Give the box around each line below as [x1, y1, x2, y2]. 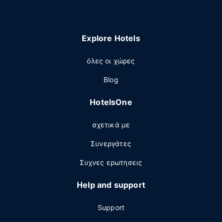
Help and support [77, 180, 145, 190]
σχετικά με [92, 120, 130, 129]
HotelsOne [90, 97, 132, 107]
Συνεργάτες [91, 139, 131, 148]
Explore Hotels [82, 33, 140, 43]
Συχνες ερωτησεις [79, 158, 143, 166]
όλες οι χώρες [87, 56, 135, 65]
